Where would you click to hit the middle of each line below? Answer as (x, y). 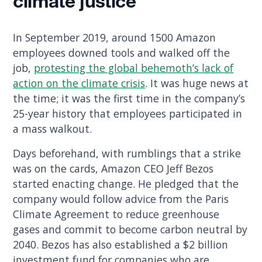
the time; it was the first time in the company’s (129, 98)
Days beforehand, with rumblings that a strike (127, 153)
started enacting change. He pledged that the (126, 183)
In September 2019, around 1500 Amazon (115, 37)
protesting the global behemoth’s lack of (134, 68)
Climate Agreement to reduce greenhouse (116, 214)
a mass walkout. (54, 128)
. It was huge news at (197, 83)
